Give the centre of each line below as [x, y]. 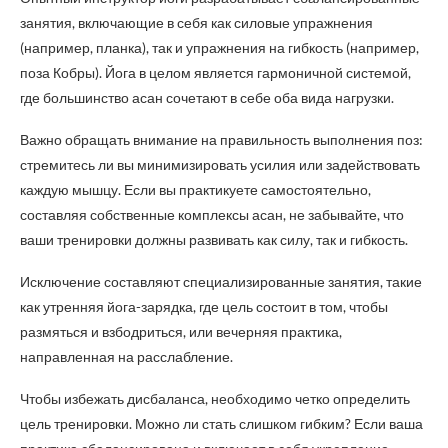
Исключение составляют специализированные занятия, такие [221, 282]
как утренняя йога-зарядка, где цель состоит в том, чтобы [204, 307]
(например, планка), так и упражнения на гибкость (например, [219, 48]
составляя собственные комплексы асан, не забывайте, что [212, 215]
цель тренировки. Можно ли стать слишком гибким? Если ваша [221, 424]
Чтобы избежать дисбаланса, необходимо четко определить [215, 399]
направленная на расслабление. [126, 357]
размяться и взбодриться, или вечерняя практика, [181, 332]
